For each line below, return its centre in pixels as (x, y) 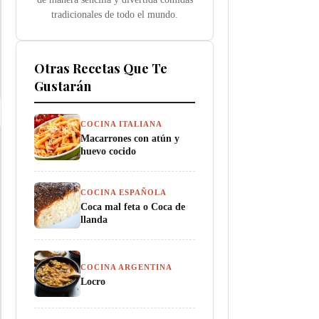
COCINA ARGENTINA (126, 267)
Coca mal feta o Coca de (133, 206)
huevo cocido (108, 151)
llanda (94, 219)
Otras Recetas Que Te (101, 68)
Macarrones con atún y (130, 138)
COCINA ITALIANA (121, 124)
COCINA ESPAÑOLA (124, 192)
